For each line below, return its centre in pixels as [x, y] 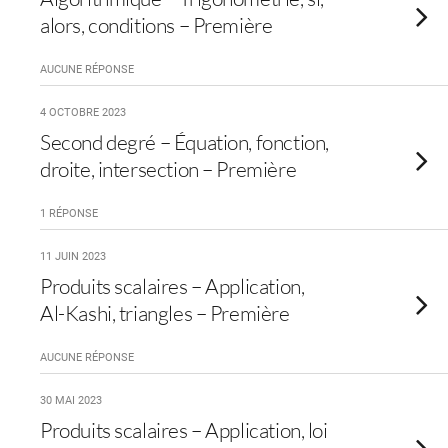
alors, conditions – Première [156, 25]
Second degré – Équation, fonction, [184, 142]
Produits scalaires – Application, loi [184, 430]
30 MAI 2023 [71, 400]
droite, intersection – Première [168, 169]
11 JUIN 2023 [73, 256]
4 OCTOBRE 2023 [83, 112]
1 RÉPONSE [69, 213]
